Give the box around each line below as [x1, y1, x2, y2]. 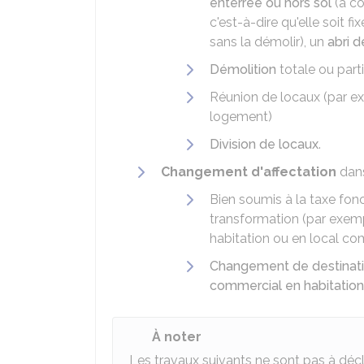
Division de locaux [210, 136, 318, 152]
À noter [152, 329, 201, 344]
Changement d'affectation [161, 164, 336, 180]
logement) [210, 109, 272, 124]
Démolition [210, 62, 276, 77]
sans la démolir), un [210, 34, 327, 50]
